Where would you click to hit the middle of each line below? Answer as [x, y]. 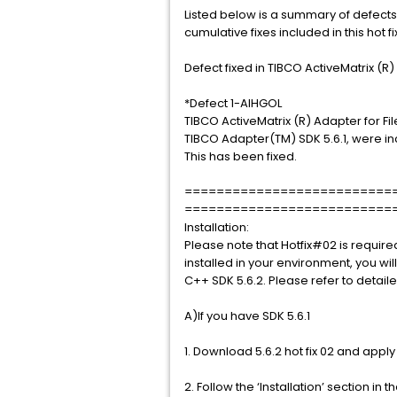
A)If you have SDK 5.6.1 [247, 316]
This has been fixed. [241, 156]
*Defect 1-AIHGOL [233, 103]
